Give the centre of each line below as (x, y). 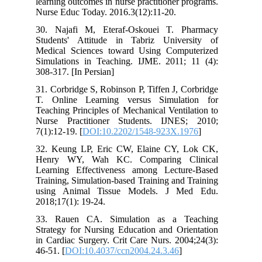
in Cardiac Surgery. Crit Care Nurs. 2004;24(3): (134, 240)
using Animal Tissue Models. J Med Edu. (134, 191)
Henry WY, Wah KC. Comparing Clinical (134, 159)
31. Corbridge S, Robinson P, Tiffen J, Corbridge (134, 89)
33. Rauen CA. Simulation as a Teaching (134, 219)
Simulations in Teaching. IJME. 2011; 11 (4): (134, 61)
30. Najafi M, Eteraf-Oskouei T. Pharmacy (134, 29)
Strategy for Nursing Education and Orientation (134, 229)
